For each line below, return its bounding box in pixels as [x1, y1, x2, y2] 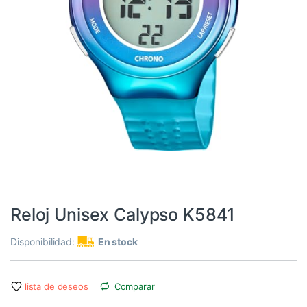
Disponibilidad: [10, 235, 77, 247]
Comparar [114, 280, 155, 292]
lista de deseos [24, 280, 88, 292]
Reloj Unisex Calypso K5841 [10, 204, 236, 225]
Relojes [59, 195, 78, 203]
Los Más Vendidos [10, 195, 57, 203]
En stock [97, 235, 138, 247]
